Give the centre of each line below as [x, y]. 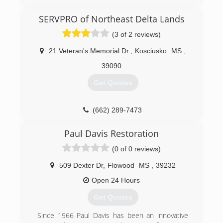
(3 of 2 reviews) [136, 34]
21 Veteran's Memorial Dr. [90, 51]
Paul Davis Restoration [111, 133]
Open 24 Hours [116, 180]
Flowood [121, 165]
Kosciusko [151, 51]
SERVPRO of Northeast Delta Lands [111, 19]
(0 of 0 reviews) [136, 149]
